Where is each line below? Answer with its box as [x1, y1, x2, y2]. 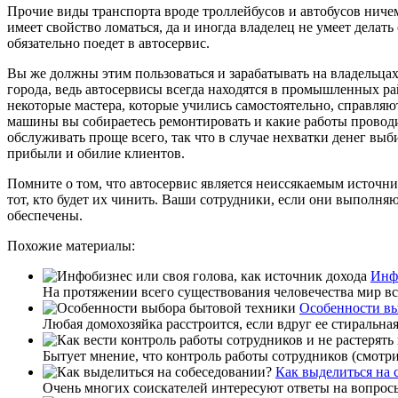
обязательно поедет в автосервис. [7, 35, 210, 51]
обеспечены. [7, 207, 83, 223]
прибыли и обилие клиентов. [7, 145, 185, 161]
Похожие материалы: [7, 237, 135, 253]
